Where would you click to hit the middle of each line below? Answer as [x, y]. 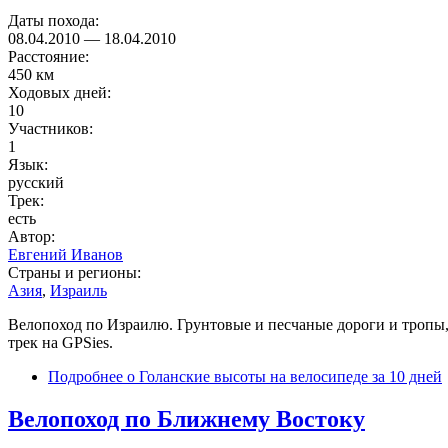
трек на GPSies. [60, 343]
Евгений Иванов [65, 255]
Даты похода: [55, 21]
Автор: [33, 237]
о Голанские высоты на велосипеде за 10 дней [282, 377]
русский [36, 183]
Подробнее [85, 377]
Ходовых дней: [61, 93]
